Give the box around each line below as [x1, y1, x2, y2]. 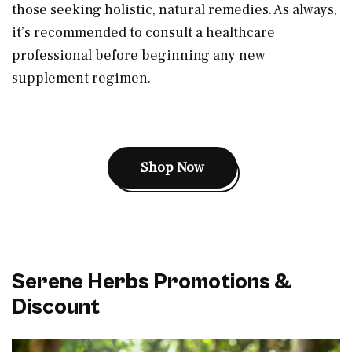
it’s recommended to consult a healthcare [12, 23, 275, 42]
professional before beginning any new [12, 46, 266, 64]
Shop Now [140, 158, 204, 177]
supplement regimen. [12, 68, 151, 87]
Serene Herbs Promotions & [12, 269, 291, 295]
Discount [12, 294, 100, 320]
